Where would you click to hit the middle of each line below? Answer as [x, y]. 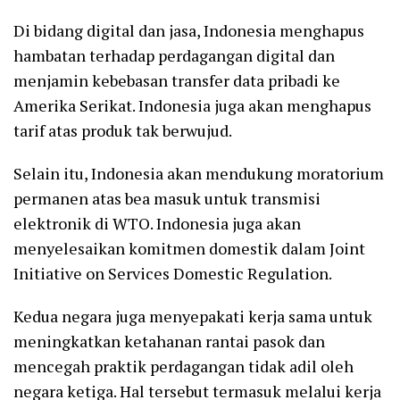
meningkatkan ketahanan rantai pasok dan [169, 342]
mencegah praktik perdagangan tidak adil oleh [183, 367]
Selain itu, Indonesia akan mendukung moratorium [199, 174]
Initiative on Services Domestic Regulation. [173, 274]
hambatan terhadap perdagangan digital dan [174, 56]
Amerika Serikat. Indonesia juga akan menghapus [192, 106]
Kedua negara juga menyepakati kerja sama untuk [193, 317]
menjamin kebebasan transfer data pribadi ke [177, 81]
